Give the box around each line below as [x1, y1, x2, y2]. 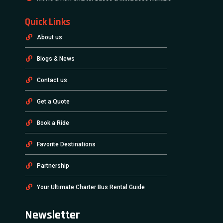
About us [37, 33, 63, 41]
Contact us [37, 76, 68, 84]
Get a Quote [37, 98, 70, 105]
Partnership [37, 162, 70, 169]
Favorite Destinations [37, 140, 96, 148]
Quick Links [25, 15, 70, 28]
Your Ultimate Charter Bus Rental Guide [37, 183, 145, 191]
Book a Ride [37, 119, 70, 126]
